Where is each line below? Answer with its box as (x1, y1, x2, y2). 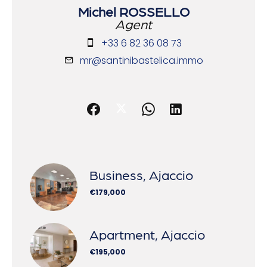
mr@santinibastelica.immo (79, 53, 203, 67)
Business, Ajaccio (89, 165, 193, 183)
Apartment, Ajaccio (89, 225, 205, 243)
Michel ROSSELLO (77, 2, 190, 20)
